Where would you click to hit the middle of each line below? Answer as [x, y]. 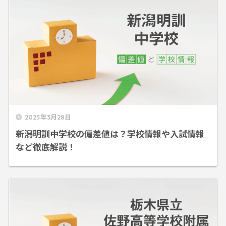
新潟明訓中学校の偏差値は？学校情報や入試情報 [110, 134]
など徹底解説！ [45, 147]
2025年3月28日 [48, 117]
